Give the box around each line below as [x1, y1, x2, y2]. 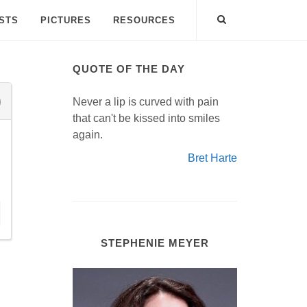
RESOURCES [113, 15, 175, 25]
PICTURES [40, 15, 91, 25]
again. [73, 129, 103, 140]
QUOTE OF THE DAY [73, 63, 185, 75]
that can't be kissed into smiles [73, 112, 220, 124]
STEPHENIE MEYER [101, 237, 209, 249]
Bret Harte [188, 152, 237, 164]
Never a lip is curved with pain [73, 96, 219, 108]
